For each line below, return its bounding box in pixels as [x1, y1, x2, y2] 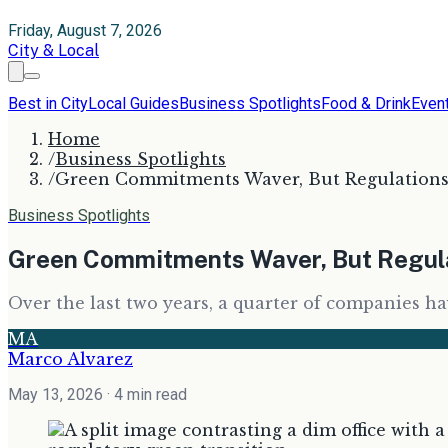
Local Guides [88, 94, 179, 113]
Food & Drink [321, 94, 411, 113]
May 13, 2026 [8, 384, 103, 404]
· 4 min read [103, 384, 187, 404]
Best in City [8, 94, 88, 113]
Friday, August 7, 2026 [8, 21, 162, 40]
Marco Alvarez [8, 348, 133, 369]
